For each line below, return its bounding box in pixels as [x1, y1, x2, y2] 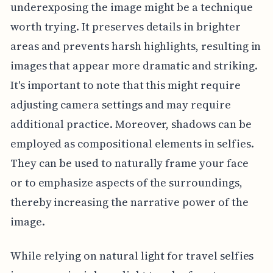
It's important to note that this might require [10, 77, 241, 93]
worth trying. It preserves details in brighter [10, 18, 241, 34]
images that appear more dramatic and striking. [10, 57, 258, 73]
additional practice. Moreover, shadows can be [10, 116, 252, 132]
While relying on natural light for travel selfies [10, 247, 254, 263]
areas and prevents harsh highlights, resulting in [10, 38, 261, 54]
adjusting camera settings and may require [10, 96, 231, 112]
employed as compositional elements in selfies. [10, 135, 254, 151]
